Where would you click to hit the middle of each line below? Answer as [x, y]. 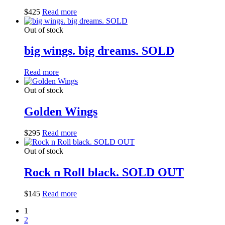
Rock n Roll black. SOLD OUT [104, 173]
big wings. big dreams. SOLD [99, 51]
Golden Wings [61, 112]
